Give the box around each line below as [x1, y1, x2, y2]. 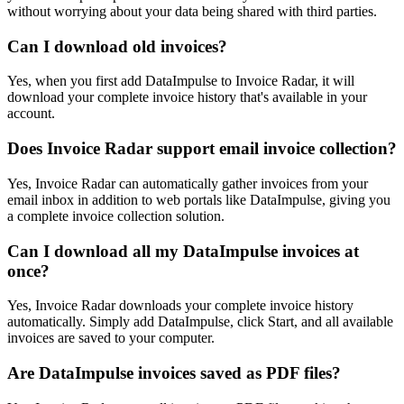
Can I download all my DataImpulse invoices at [7, 241, 359, 261]
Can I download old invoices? [7, 36, 227, 56]
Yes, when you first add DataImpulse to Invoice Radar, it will [7, 73, 354, 89]
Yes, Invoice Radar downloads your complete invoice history [7, 298, 353, 314]
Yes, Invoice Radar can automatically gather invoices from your [7, 175, 368, 191]
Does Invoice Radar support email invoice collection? [7, 139, 397, 159]
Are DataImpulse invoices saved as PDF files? [7, 363, 341, 383]
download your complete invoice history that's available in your [7, 89, 367, 106]
